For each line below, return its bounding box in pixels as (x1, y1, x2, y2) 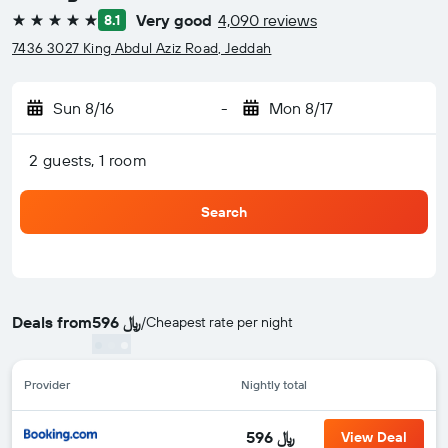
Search (201, 203, 247, 221)
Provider (24, 377, 70, 392)
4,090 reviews (218, 10, 317, 30)
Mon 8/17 (268, 98, 333, 118)
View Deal (341, 427, 407, 446)
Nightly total (241, 377, 307, 392)
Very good (136, 10, 212, 30)
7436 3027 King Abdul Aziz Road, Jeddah (12, 39, 272, 57)
